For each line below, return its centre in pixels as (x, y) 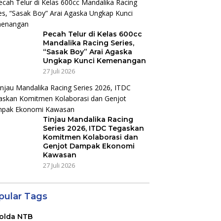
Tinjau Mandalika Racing (88, 120)
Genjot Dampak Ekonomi (89, 146)
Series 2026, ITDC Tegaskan (93, 129)
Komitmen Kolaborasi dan (90, 137)
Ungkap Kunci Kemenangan (94, 61)
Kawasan (59, 155)
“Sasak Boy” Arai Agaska (87, 52)
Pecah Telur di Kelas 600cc (92, 34)
